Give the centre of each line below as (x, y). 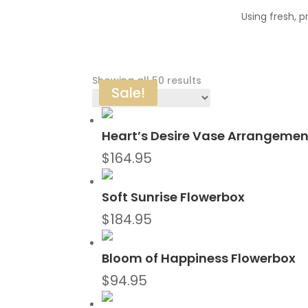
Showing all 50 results (147, 81)
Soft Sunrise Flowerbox (174, 197)
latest (216, 112)
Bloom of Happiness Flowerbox (199, 258)
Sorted (218, 80)
